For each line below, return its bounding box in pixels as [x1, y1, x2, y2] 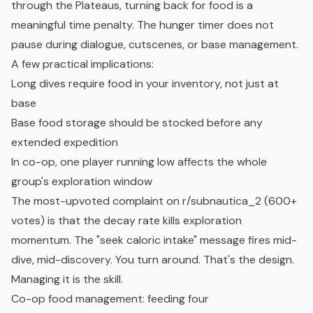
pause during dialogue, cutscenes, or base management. [11, 37, 298, 52]
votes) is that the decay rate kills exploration [11, 213, 242, 228]
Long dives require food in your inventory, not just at [11, 76, 279, 92]
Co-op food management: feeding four [11, 291, 209, 307]
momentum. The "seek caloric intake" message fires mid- [11, 233, 297, 248]
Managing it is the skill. [11, 272, 123, 287]
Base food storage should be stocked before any [11, 115, 263, 131]
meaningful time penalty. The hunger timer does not [11, 17, 274, 33]
